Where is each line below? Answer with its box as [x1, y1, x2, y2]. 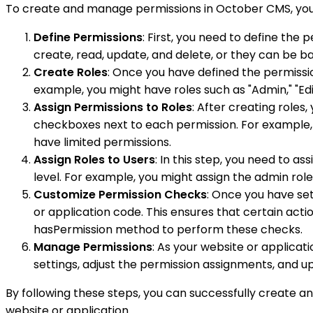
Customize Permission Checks [34, 187, 207, 203]
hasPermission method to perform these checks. [34, 221, 303, 238]
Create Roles [34, 64, 108, 81]
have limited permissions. [34, 134, 171, 151]
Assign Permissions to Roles [34, 99, 192, 116]
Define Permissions [34, 29, 143, 46]
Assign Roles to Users [34, 152, 155, 168]
